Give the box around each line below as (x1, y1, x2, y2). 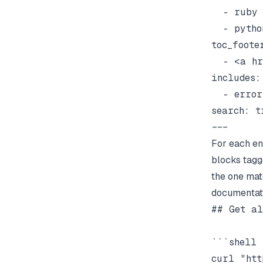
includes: (211, 72, 261, 83)
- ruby (211, 6, 258, 18)
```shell (211, 236, 257, 248)
